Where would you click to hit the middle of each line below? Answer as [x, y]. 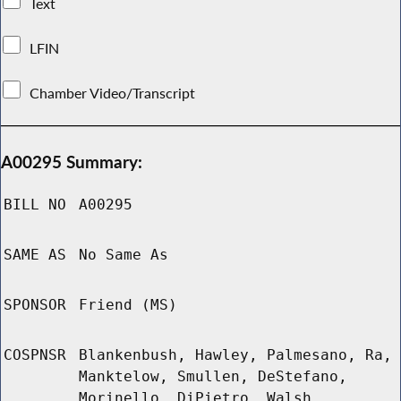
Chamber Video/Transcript [113, 93]
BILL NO [35, 205]
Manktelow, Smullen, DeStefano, [213, 377]
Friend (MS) [128, 305]
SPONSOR [35, 305]
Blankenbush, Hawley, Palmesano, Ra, [235, 355]
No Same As [124, 255]
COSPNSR [35, 355]
